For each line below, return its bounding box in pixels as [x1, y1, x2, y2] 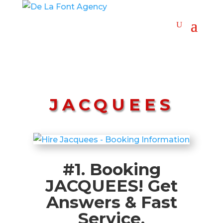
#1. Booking [62, 159, 161, 179]
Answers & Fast [46, 192, 177, 212]
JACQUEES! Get [45, 176, 178, 196]
